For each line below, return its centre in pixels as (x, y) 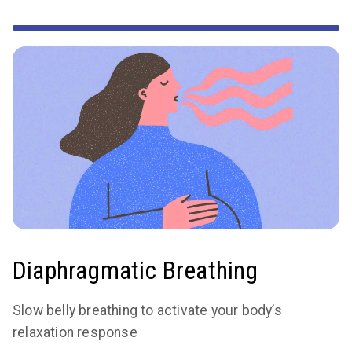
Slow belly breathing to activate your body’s (147, 311)
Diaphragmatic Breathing (136, 271)
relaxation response (75, 333)
